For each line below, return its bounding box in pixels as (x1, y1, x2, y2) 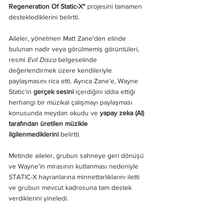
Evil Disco (27, 55, 56, 63)
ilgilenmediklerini (9, 130, 59, 138)
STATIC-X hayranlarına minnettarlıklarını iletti (9, 172, 141, 181)
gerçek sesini (33, 87, 74, 95)
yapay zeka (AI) (100, 108, 146, 117)
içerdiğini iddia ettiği (74, 87, 137, 95)
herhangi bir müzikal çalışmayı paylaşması (9, 98, 134, 106)
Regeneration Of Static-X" (9, 2, 85, 10)
